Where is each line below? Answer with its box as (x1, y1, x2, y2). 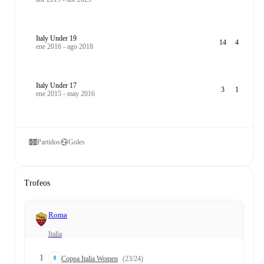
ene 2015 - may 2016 (36, 90, 95, 98)
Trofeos (24, 179, 50, 187)
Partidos (37, 137, 60, 146)
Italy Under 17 (36, 81, 77, 90)
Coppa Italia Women (61, 255, 118, 263)
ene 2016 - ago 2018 (36, 42, 93, 51)
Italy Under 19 (36, 34, 77, 42)
